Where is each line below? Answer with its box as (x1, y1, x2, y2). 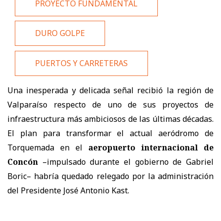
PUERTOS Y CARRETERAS (35, 57, 128, 69)
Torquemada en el (7, 142, 88, 153)
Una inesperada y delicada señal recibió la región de (7, 84, 214, 96)
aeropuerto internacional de (88, 142, 214, 153)
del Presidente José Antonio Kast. (7, 184, 129, 196)
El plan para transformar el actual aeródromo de (7, 127, 214, 139)
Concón (7, 156, 38, 167)
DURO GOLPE (35, 28, 85, 39)
